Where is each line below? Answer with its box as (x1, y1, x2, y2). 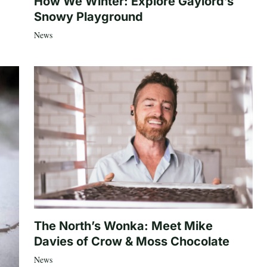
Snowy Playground (33, 9, 143, 24)
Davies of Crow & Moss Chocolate (33, 234, 229, 249)
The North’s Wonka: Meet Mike (33, 219, 213, 234)
